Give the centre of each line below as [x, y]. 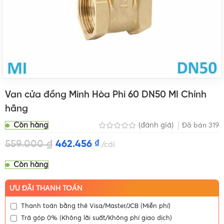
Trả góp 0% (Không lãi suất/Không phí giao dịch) [97, 218]
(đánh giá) [157, 125]
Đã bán [195, 125]
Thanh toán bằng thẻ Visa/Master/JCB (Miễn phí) [96, 206]
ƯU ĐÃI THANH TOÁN [46, 188]
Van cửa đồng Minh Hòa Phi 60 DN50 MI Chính [106, 95]
